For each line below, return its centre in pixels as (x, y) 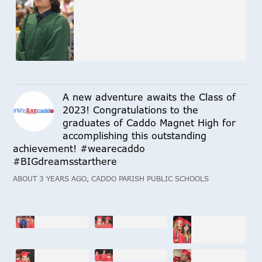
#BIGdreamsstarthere (65, 162)
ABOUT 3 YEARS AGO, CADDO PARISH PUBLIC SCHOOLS (111, 179)
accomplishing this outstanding (135, 136)
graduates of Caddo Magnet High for (149, 123)
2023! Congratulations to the (131, 110)
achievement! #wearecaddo (79, 149)
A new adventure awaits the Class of (149, 97)
